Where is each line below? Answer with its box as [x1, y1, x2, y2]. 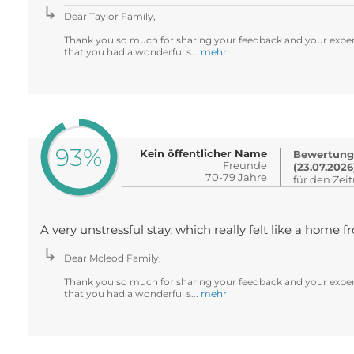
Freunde [223, 159, 268, 171]
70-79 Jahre [205, 171, 268, 183]
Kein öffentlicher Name [140, 147, 268, 160]
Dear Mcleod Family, [63, 252, 161, 264]
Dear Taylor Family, [63, 10, 156, 22]
